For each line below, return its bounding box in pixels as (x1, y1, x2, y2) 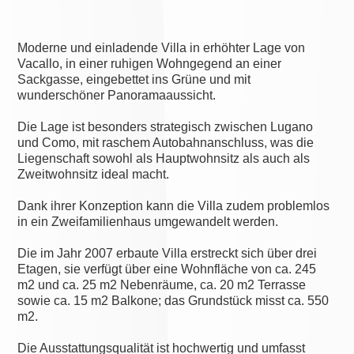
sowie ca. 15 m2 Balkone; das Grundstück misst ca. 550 (17, 294, 330, 308)
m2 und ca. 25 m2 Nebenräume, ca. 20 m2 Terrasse (17, 278, 307, 292)
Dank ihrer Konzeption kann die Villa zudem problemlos (17, 199, 330, 213)
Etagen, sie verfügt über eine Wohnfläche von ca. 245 (17, 262, 317, 277)
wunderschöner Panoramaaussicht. (17, 88, 217, 103)
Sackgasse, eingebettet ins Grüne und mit (17, 73, 251, 87)
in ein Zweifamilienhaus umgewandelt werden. (17, 215, 279, 229)
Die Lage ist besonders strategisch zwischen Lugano (17, 120, 314, 134)
